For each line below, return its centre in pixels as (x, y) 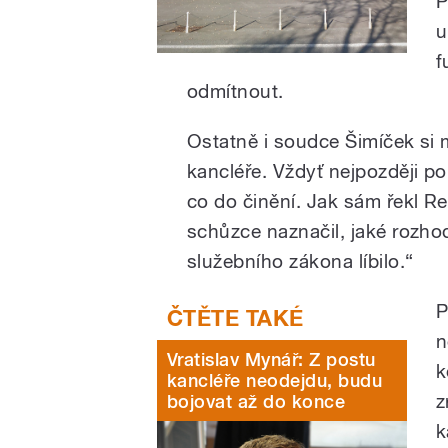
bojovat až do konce (256, 401)
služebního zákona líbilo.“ (300, 260)
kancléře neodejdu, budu (275, 380)
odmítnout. (235, 90)
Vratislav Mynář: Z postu (271, 359)
